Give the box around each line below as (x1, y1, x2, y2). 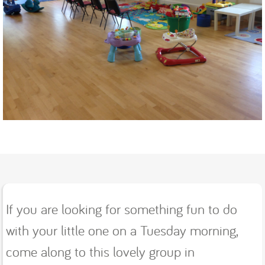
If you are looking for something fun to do (6, 199, 237, 218)
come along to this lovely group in (6, 242, 195, 260)
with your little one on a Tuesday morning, (6, 221, 238, 239)
